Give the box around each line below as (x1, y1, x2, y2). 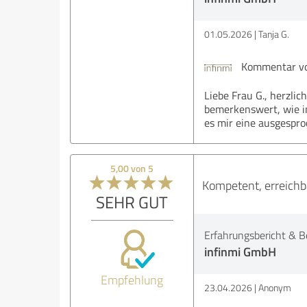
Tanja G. (258, 27, 289, 41)
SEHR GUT (96, 191, 169, 214)
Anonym (258, 281, 291, 295)
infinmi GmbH (204, 243, 276, 261)
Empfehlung (101, 271, 164, 288)
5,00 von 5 (110, 162, 154, 175)
